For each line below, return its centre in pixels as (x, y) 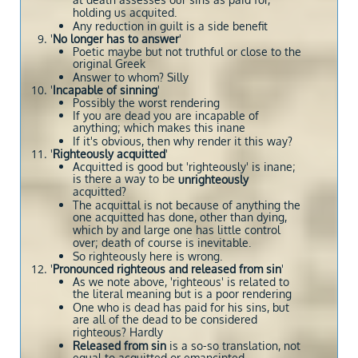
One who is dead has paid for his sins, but (181, 307)
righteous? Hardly (118, 333)
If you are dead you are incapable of (166, 115)
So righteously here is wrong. (149, 256)
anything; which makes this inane (159, 128)
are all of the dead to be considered (165, 320)
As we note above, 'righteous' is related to (181, 282)
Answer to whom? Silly (131, 77)
